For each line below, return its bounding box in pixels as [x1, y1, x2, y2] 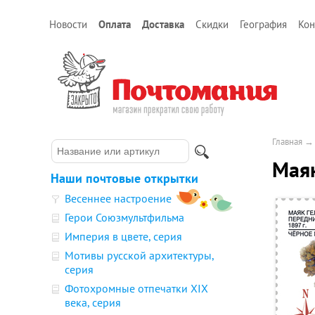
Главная [272, 136, 302, 148]
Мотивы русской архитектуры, [65, 248, 214, 262]
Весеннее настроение [65, 191, 172, 205]
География [240, 18, 287, 31]
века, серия [65, 295, 121, 309]
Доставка [142, 18, 184, 31]
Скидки [195, 18, 229, 31]
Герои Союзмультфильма [65, 210, 184, 224]
